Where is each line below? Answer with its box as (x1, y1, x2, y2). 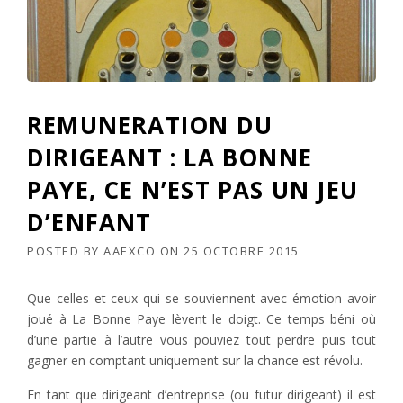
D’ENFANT (27, 206, 152, 239)
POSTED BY (27, 243, 103, 260)
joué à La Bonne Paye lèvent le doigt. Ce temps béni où (27, 310, 376, 328)
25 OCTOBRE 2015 (184, 243, 300, 260)
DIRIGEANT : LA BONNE (27, 141, 312, 175)
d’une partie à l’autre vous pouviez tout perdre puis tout (27, 331, 376, 349)
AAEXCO (103, 243, 156, 260)
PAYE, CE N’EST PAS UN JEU (27, 174, 359, 207)
